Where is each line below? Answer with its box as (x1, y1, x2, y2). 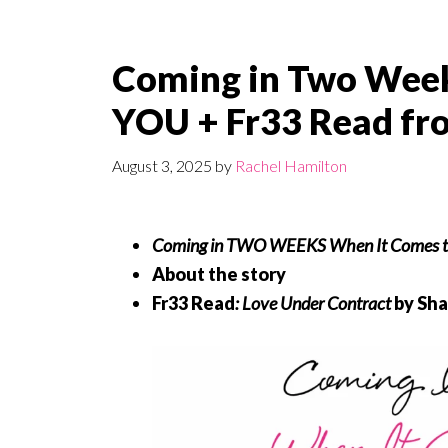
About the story (152, 263, 286, 286)
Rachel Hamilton (235, 156, 347, 176)
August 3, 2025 (112, 156, 212, 176)
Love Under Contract (239, 292, 391, 315)
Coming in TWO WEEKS (152, 234, 329, 257)
